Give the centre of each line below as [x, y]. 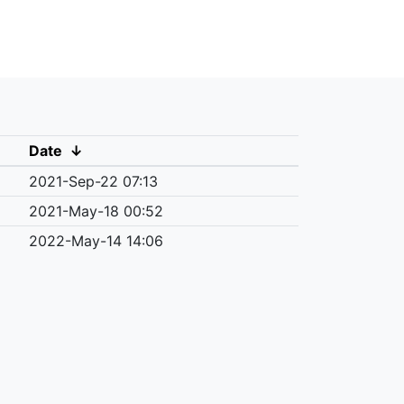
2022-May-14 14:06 [96, 240]
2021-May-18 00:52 [96, 211]
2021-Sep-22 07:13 [93, 181]
